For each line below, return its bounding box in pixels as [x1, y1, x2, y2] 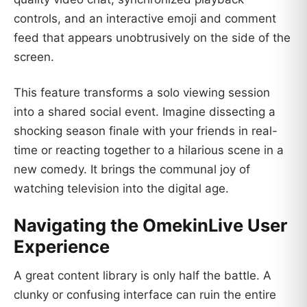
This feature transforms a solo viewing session [14, 86, 270, 100]
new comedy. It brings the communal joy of [14, 162, 250, 177]
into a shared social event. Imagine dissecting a [14, 105, 275, 119]
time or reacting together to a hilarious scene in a [14, 143, 284, 158]
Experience [14, 236, 110, 257]
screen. [14, 50, 54, 64]
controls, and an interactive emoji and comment [14, 12, 276, 26]
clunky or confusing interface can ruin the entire [14, 287, 276, 302]
